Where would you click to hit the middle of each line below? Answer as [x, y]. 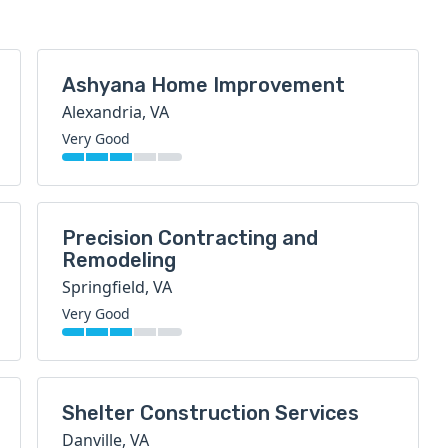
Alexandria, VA [116, 112]
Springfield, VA [117, 287]
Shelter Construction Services [211, 413]
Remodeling [119, 260]
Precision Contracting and [190, 238]
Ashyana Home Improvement [204, 85]
